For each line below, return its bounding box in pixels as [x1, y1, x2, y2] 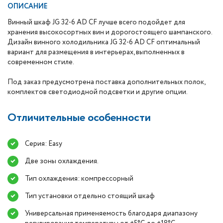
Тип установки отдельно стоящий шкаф [25, 191, 155, 201]
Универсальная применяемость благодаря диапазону [25, 209, 198, 219]
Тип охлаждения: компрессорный [25, 174, 133, 184]
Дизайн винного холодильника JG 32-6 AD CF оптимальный [7, 37, 200, 47]
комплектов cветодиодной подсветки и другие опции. [7, 87, 188, 97]
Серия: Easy [25, 139, 62, 149]
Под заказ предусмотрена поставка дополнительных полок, [7, 77, 205, 87]
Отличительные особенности [7, 110, 151, 126]
